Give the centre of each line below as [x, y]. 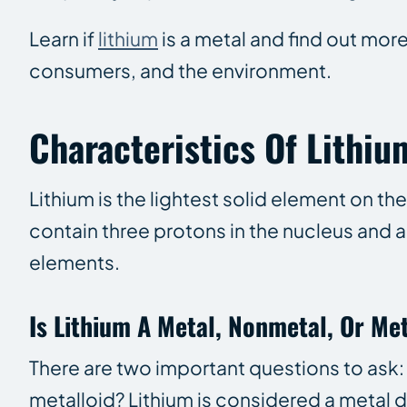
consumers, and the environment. [182, 70]
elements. [76, 262]
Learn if [64, 38]
